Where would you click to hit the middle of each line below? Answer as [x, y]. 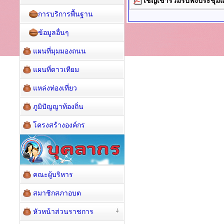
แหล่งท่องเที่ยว [55, 88]
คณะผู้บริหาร [53, 174]
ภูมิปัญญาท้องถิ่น [58, 106]
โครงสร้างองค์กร [59, 125]
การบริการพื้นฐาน [65, 14]
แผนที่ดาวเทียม [56, 69]
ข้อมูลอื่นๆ [53, 32]
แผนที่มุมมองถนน [59, 51]
